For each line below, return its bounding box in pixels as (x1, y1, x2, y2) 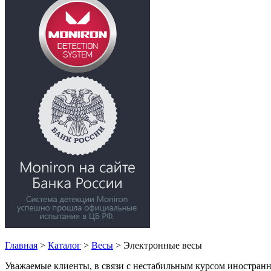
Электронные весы (123, 240, 202, 250)
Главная (5, 240, 38, 250)
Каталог (48, 240, 81, 250)
